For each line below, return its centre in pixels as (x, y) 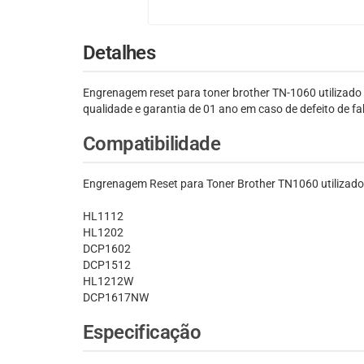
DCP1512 (107, 265)
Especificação (142, 333)
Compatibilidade (152, 144)
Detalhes (119, 53)
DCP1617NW (116, 298)
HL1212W (108, 282)
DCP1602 (107, 249)
